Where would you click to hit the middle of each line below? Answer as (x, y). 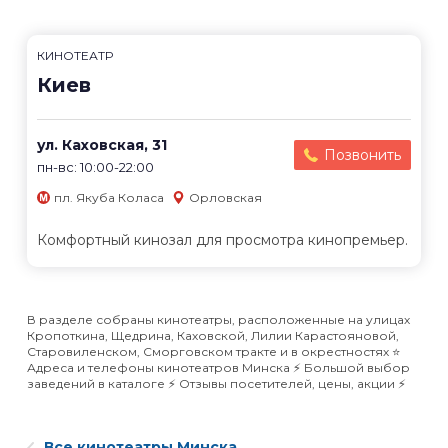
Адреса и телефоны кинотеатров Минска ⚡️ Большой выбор (218, 368)
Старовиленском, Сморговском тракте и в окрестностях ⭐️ (213, 352)
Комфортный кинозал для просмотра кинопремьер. (222, 240)
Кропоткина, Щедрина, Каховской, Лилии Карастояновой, (213, 336)
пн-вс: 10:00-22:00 (95, 167)
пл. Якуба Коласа (109, 197)
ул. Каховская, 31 (102, 145)
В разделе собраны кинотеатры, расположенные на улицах (218, 320)
